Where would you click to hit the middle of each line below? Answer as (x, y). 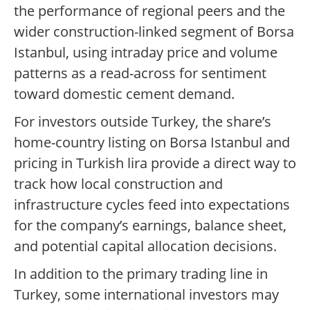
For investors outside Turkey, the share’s (143, 122)
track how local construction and (118, 184)
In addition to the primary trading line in (141, 274)
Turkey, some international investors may (146, 295)
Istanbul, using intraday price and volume (146, 53)
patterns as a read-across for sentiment (140, 73)
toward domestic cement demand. (124, 94)
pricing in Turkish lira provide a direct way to (155, 163)
